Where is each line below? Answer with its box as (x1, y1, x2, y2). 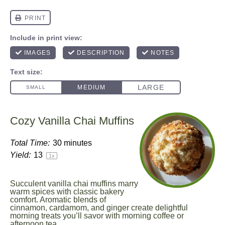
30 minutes (53, 139, 92, 147)
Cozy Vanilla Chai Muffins (10, 115, 134, 127)
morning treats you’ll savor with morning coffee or (10, 211, 184, 220)
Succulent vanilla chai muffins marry (10, 179, 138, 188)
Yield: (10, 151, 31, 159)
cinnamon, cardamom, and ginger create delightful (10, 203, 188, 212)
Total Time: (10, 139, 50, 147)
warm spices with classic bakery (10, 187, 124, 196)
